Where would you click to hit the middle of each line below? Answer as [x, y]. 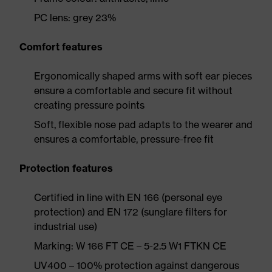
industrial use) [66, 226]
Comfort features [61, 47]
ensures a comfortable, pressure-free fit [124, 139]
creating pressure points [89, 105]
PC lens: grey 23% [75, 18]
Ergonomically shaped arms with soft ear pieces [143, 76]
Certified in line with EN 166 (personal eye [128, 197]
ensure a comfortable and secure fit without [133, 90]
